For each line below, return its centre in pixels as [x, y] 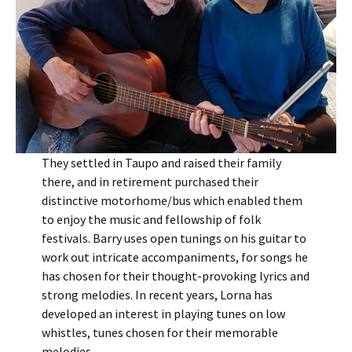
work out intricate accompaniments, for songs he [174, 257]
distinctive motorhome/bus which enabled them [172, 200]
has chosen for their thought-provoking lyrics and [175, 276]
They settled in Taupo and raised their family [161, 163]
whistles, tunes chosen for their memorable [159, 332]
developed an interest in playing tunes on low [163, 313]
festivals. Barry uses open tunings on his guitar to [174, 238]
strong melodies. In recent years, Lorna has [157, 295]
